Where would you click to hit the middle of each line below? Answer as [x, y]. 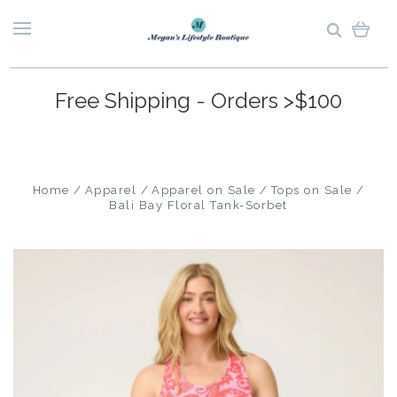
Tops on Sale [311, 190]
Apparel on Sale [204, 190]
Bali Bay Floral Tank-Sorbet [198, 205]
